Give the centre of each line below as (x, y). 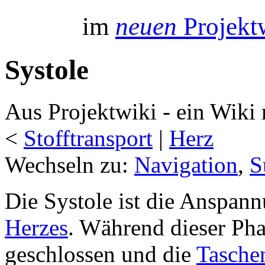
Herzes (36, 228)
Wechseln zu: (70, 165)
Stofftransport (88, 138)
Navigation (186, 165)
